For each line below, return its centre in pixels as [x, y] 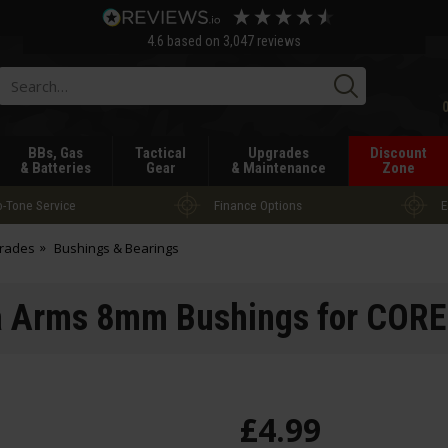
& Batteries [55, 168]
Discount [399, 153]
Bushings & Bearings [116, 248]
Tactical [161, 153]
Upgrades [278, 153]
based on [194, 41]
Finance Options [258, 204]
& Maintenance [278, 168]
